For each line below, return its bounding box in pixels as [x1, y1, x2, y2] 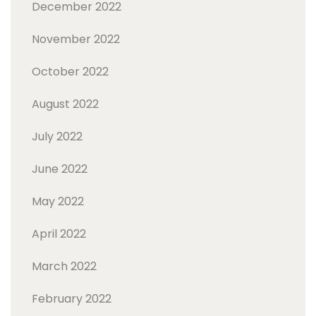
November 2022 [32, 31, 120, 47]
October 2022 [32, 63, 109, 80]
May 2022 [32, 193, 84, 209]
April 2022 [32, 226, 86, 242]
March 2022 [32, 258, 97, 274]
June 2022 [32, 161, 87, 177]
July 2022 [32, 128, 83, 145]
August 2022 [32, 96, 99, 112]
